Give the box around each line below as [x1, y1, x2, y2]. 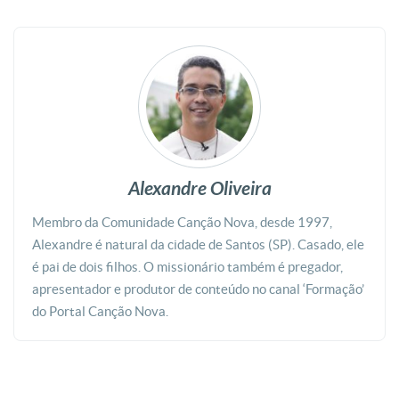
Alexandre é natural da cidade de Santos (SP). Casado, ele [32, 237, 364, 253]
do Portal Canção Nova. [32, 304, 168, 320]
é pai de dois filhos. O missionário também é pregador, [32, 259, 343, 275]
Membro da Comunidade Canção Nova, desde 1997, [32, 215, 332, 231]
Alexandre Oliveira [127, 177, 272, 201]
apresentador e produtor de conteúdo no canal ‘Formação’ [32, 281, 364, 297]
